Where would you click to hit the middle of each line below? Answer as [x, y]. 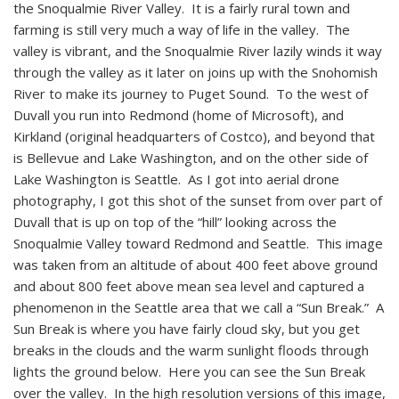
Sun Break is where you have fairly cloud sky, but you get [187, 328]
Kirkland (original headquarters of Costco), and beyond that [194, 136]
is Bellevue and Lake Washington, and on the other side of [191, 157]
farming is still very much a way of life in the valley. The [182, 29]
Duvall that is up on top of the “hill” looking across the [175, 221]
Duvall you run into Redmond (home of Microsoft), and [179, 114]
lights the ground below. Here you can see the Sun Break [189, 371]
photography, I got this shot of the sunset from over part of [198, 200]
